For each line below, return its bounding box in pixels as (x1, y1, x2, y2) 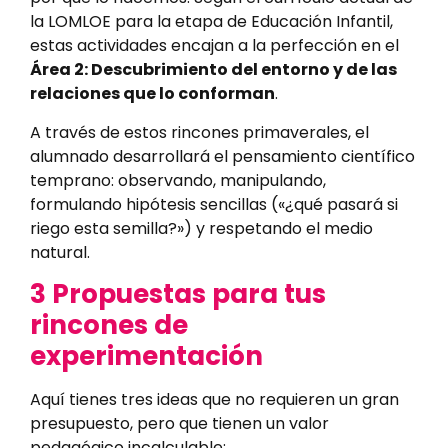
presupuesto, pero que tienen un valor (30, 412, 329, 436)
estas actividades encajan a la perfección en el (30, 34, 399, 58)
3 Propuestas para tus (30, 276, 326, 313)
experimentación (30, 338, 263, 375)
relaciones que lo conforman (30, 82, 275, 106)
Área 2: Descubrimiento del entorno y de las (30, 58, 397, 82)
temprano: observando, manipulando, (30, 168, 326, 192)
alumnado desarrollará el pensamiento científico (30, 144, 415, 168)
